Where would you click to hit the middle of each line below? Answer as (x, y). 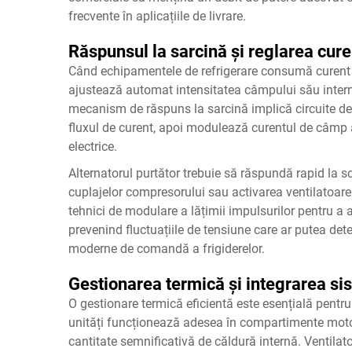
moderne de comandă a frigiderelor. (167, 248)
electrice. (93, 146)
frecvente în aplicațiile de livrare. (157, 16)
